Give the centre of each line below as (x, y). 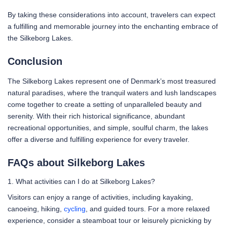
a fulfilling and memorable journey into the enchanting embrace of (113, 27)
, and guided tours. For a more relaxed (148, 209)
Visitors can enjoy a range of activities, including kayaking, (100, 197)
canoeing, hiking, (36, 209)
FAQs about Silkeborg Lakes (76, 163)
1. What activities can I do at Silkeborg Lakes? (81, 182)
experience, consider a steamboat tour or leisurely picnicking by (109, 221)
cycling (75, 209)
